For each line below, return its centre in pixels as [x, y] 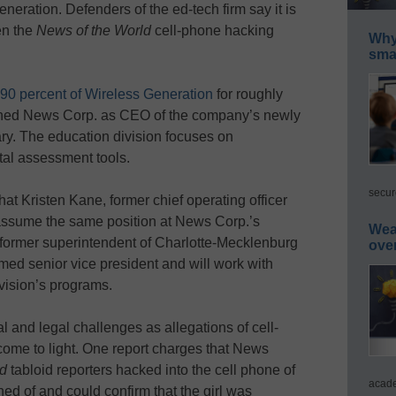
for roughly [248, 94]
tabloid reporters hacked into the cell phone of [151, 369]
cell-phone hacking [213, 30]
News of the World [94, 30]
